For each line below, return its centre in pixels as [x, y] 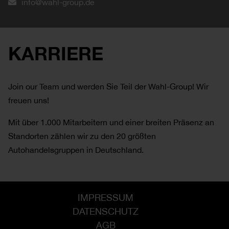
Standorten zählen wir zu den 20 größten [82, 136]
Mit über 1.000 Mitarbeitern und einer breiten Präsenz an [111, 122]
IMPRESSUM [106, 197]
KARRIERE [56, 53]
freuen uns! [29, 100]
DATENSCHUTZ [106, 211]
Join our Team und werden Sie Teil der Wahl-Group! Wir [108, 86]
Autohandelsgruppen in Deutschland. [76, 150]
